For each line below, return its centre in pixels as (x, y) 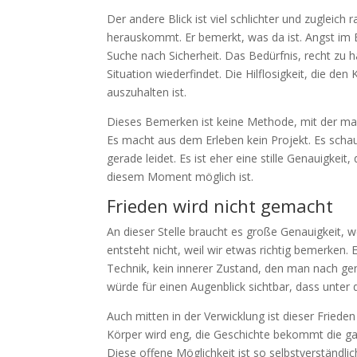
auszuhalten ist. (147, 92)
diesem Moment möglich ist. (180, 177)
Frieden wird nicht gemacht (220, 206)
